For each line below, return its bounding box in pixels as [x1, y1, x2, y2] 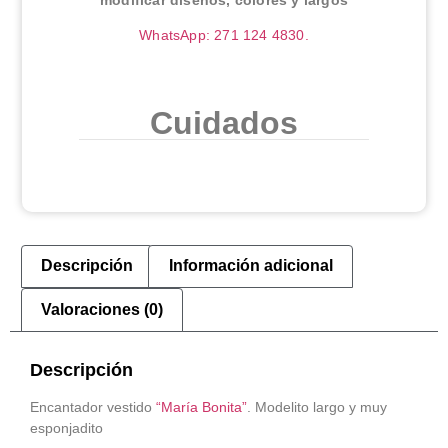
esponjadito [30, 419, 103, 436]
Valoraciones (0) [41, 301, 164, 319]
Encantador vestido [30, 398, 152, 415]
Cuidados [150, 105, 298, 141]
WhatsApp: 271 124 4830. [139, 27, 309, 44]
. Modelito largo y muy [247, 398, 387, 415]
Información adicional [168, 257, 333, 275]
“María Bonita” [152, 398, 247, 415]
